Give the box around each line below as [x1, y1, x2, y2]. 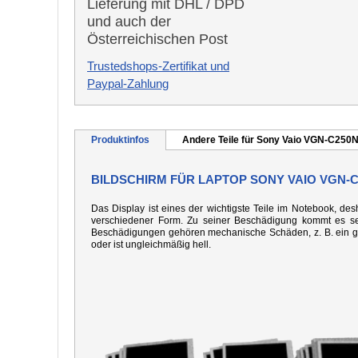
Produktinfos [91, 134, 149, 145]
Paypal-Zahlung [87, 77, 169, 90]
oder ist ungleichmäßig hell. [91, 239, 211, 250]
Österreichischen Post [87, 31, 228, 47]
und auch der [87, 14, 171, 30]
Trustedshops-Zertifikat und [87, 59, 229, 73]
